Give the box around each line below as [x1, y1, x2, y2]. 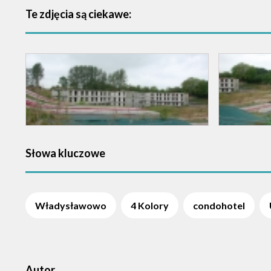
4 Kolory [131, 200, 169, 211]
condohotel [193, 200, 245, 211]
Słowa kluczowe [25, 146, 105, 160]
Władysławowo [35, 200, 106, 211]
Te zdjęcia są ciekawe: [25, 7, 131, 21]
